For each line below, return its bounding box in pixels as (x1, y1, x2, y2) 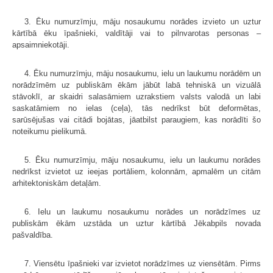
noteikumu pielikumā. (12, 126, 87, 136)
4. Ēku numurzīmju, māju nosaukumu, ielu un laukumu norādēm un (24, 68, 261, 78)
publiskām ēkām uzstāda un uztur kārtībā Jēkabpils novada (12, 218, 261, 228)
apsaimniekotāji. (12, 40, 69, 49)
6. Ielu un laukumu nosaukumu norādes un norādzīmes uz (24, 207, 261, 216)
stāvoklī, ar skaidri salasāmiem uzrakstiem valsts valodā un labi (12, 91, 261, 101)
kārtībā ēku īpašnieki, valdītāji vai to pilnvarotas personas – (12, 28, 261, 38)
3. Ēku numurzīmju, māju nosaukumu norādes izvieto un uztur (24, 16, 261, 26)
